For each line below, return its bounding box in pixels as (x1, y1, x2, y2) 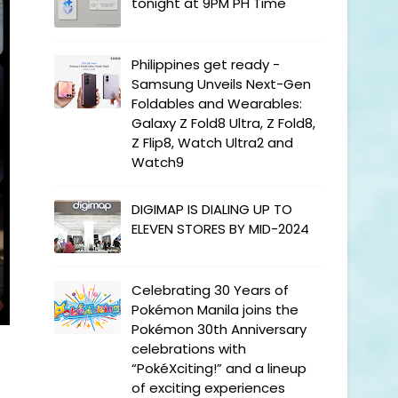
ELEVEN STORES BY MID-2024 (131, 219, 309, 238)
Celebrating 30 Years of (131, 281, 289, 299)
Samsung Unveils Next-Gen (131, 75, 311, 93)
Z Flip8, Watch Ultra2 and (131, 133, 293, 152)
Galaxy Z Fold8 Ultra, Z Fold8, (131, 114, 315, 132)
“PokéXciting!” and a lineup (131, 359, 306, 378)
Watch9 (131, 153, 184, 171)
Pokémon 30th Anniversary (131, 320, 306, 338)
